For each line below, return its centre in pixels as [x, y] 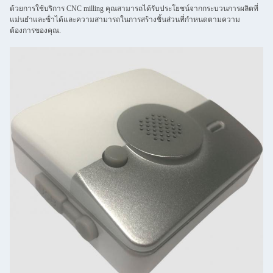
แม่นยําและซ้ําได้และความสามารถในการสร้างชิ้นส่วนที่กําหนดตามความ [125, 19]
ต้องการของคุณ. [35, 30]
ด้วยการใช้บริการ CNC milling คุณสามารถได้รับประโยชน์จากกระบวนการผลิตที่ [134, 9]
